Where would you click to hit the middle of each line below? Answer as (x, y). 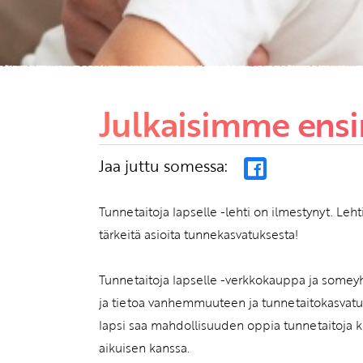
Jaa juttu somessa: (163, 167)
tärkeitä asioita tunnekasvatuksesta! (199, 235)
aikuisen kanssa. (144, 348)
